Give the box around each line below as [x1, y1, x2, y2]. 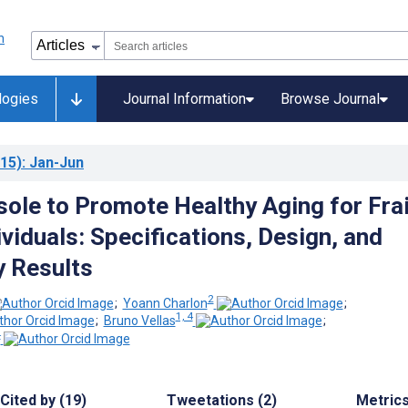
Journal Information [123, 90, 246, 107]
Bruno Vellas [103, 313, 176, 329]
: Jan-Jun [22, 154, 84, 171]
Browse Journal [280, 90, 380, 107]
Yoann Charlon [122, 295, 208, 311]
